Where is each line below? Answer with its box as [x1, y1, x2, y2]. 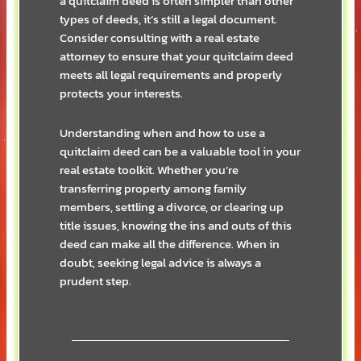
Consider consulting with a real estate [60, 29, 260, 48]
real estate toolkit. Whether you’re [60, 161, 239, 179]
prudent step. [60, 272, 132, 290]
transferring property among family [60, 180, 247, 197]
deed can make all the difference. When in [60, 235, 280, 253]
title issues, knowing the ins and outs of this [60, 217, 293, 234]
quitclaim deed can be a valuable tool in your [60, 143, 301, 160]
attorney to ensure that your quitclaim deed [60, 48, 294, 66]
